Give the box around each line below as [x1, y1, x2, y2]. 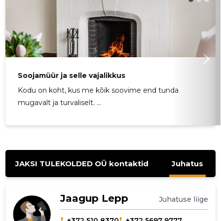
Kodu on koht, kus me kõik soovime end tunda [18, 86, 179, 95]
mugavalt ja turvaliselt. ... [18, 98, 102, 108]
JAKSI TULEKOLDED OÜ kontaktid [15, 158, 149, 168]
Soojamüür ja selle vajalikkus [18, 71, 126, 80]
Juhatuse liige [158, 195, 208, 204]
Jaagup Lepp [60, 192, 128, 205]
